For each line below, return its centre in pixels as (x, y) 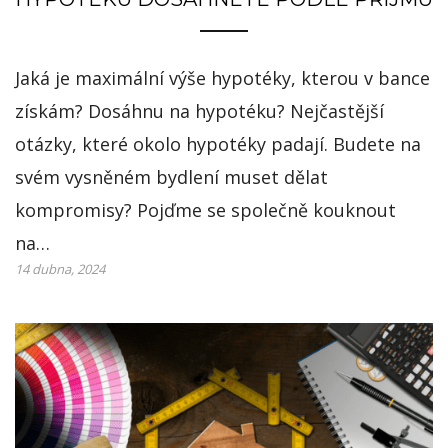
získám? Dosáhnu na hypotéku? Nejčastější (199, 110)
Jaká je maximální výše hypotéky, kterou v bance (222, 77)
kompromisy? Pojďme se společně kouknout (205, 209)
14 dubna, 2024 (60, 268)
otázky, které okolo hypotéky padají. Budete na (218, 143)
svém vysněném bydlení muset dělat (171, 176)
